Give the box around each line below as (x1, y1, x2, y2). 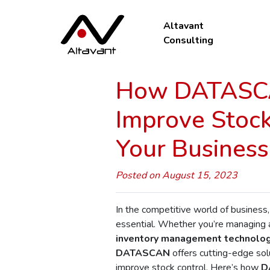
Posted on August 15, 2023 (116, 168, 237, 182)
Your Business (116, 132, 269, 165)
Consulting (163, 34, 214, 48)
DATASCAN (116, 246, 170, 260)
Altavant (163, 19, 204, 33)
